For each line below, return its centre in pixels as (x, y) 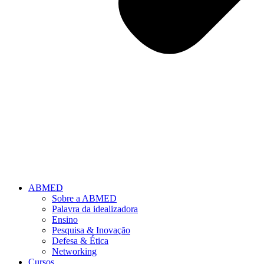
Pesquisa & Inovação (91, 230)
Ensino (65, 220)
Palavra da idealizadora (95, 209)
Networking (74, 252)
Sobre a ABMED (84, 199)
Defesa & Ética (80, 241)
